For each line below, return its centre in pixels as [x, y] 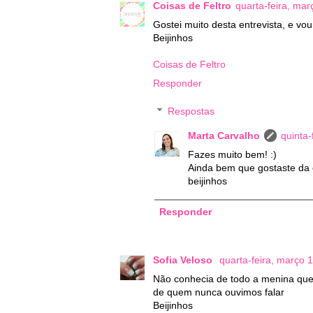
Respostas [191, 111]
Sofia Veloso [184, 260]
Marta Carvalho [224, 136]
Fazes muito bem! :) [232, 155]
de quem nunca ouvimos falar [219, 292]
